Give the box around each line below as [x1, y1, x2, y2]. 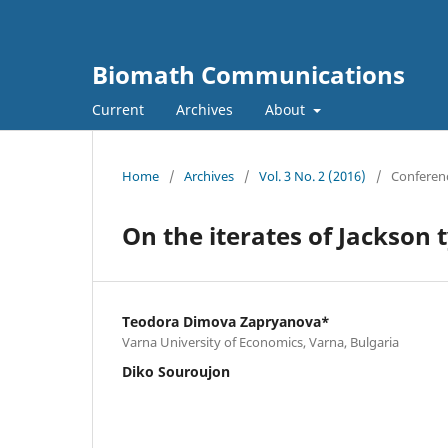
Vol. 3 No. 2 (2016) [259, 166, 366, 185]
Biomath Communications [92, 58, 405, 91]
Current [92, 99, 144, 119]
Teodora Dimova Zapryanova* [122, 311, 330, 331]
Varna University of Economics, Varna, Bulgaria [122, 332, 399, 351]
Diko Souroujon [122, 361, 230, 381]
